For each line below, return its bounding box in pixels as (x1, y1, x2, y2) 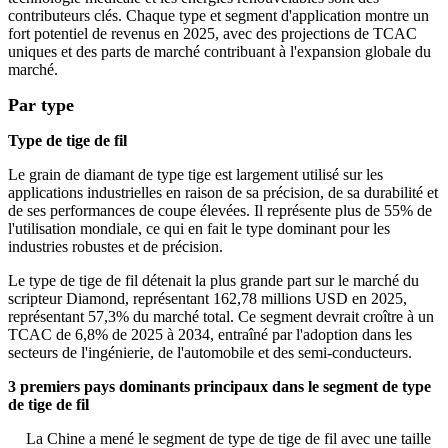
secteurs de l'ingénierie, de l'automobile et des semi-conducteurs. (8, 344, 412, 362)
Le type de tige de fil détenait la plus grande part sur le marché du (8, 272, 419, 290)
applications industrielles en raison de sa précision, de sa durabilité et (8, 184, 438, 202)
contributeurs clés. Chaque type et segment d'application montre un (8, 7, 429, 25)
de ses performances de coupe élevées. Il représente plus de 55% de (8, 202, 432, 220)
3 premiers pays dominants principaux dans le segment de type (8, 378, 431, 396)
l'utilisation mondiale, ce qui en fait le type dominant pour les (8, 220, 390, 238)
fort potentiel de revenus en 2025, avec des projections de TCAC (8, 25, 417, 43)
